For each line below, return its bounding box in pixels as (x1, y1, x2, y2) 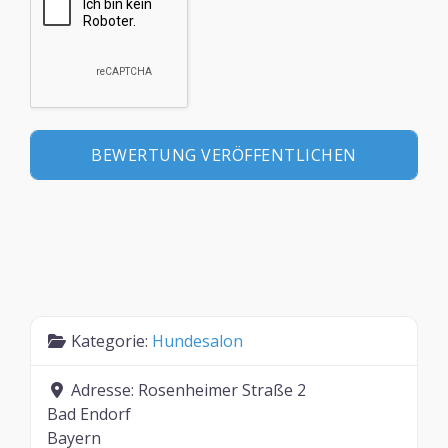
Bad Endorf (47, 403, 131, 425)
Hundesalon (152, 330, 243, 352)
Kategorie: (71, 330, 152, 352)
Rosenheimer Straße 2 (138, 379, 306, 401)
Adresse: (71, 379, 138, 401)
